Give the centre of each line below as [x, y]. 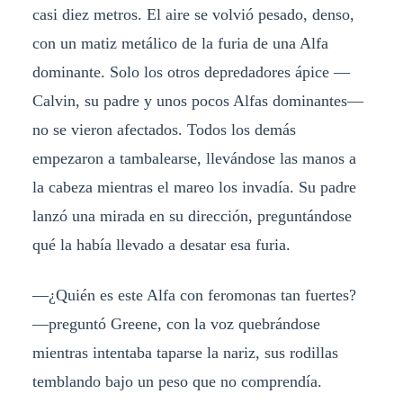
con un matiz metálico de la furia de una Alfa [180, 44]
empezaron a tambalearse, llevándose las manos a [194, 159]
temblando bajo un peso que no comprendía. [177, 382]
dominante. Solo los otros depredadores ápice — [191, 72]
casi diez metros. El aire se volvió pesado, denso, [193, 15]
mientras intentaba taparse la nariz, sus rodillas [185, 353]
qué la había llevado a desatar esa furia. [161, 245]
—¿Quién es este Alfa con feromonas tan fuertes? [194, 296]
